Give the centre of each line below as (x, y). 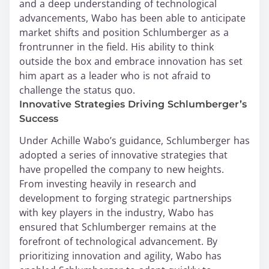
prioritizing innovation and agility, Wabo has (120, 256)
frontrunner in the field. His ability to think (116, 47)
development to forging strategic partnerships (125, 198)
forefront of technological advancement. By (118, 242)
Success (39, 119)
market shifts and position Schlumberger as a (124, 33)
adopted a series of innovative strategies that (123, 155)
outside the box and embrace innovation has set (131, 62)
